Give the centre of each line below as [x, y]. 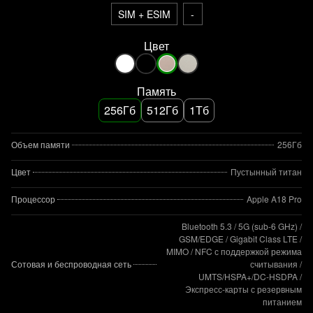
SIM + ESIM [144, 14]
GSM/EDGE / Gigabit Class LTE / [240, 239]
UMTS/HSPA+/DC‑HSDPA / [250, 276]
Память [156, 91]
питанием [282, 301]
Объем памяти [41, 144]
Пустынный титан [266, 172]
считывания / [276, 264]
